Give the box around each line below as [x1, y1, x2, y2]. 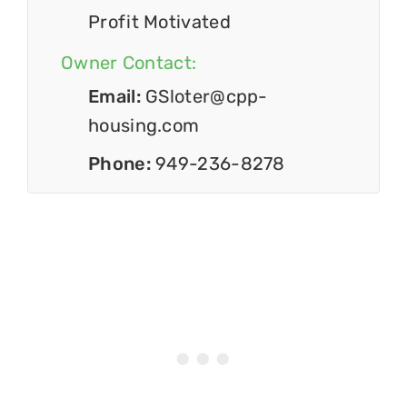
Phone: [88, 153, 156, 175]
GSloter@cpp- [145, 85, 268, 108]
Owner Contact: [61, 52, 197, 74]
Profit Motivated [88, 11, 231, 34]
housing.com [88, 114, 200, 137]
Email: [88, 85, 146, 108]
